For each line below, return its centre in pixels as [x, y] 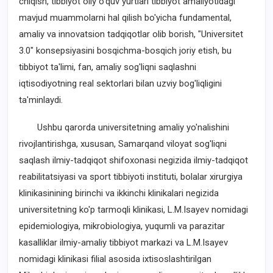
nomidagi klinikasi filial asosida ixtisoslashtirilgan [115, 259]
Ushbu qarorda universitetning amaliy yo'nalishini [124, 127]
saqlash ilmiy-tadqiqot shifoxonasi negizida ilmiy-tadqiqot [133, 160]
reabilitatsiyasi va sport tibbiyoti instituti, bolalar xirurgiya [131, 176]
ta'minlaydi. [41, 100]
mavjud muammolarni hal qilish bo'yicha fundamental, [125, 17]
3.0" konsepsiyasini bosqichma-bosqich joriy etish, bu [125, 50]
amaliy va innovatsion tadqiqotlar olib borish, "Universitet [131, 34]
